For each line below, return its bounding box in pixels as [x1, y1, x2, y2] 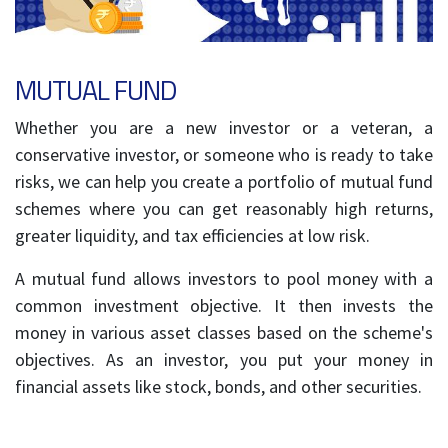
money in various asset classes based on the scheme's [15, 321, 433, 345]
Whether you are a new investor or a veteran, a [15, 116, 433, 140]
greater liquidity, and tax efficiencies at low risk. [15, 224, 370, 248]
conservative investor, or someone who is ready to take [15, 143, 433, 167]
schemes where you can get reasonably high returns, [15, 197, 433, 221]
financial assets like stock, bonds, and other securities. [15, 375, 422, 399]
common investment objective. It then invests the [15, 294, 433, 318]
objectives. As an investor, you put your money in [15, 348, 433, 372]
